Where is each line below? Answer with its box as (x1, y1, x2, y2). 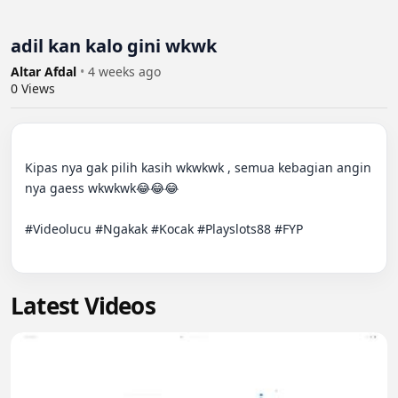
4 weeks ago (88, 63, 161, 81)
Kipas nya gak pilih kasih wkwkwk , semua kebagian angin (25, 159, 371, 177)
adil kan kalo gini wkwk (11, 34, 217, 59)
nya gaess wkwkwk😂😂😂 (25, 179, 179, 197)
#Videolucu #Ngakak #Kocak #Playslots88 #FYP (25, 220, 303, 238)
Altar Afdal (11, 63, 80, 81)
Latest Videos (11, 290, 155, 322)
